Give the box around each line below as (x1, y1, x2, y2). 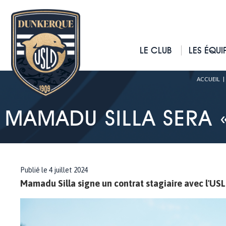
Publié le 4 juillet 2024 (20, 166, 88, 174)
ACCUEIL (197, 76, 220, 83)
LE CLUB (140, 45, 172, 55)
